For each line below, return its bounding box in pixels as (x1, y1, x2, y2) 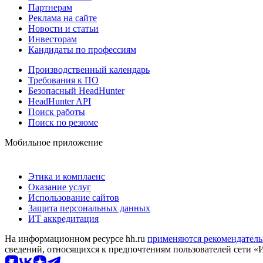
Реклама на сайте (28, 12, 97, 23)
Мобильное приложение (5, 137, 103, 147)
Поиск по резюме (28, 117, 98, 127)
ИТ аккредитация (28, 213, 99, 224)
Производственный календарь (28, 64, 150, 75)
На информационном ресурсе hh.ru (5, 233, 147, 244)
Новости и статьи (28, 23, 99, 33)
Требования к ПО (28, 75, 99, 85)
